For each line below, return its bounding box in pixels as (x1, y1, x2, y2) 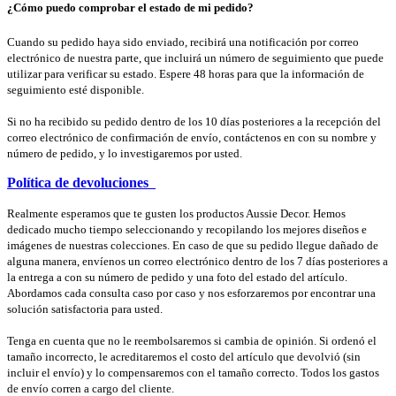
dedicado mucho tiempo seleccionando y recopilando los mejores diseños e (7, 223, 367, 237)
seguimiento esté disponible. (7, 83, 144, 97)
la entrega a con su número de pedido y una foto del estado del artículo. (7, 270, 347, 285)
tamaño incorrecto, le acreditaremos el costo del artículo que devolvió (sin (7, 350, 361, 364)
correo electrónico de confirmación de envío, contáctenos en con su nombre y (7, 131, 377, 145)
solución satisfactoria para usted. (7, 302, 163, 316)
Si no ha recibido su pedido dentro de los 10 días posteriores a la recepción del (7, 115, 381, 129)
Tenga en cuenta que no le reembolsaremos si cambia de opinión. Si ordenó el (7, 334, 377, 348)
